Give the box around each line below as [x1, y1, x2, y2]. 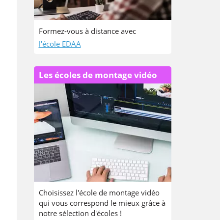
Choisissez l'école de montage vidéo [38, 188, 160, 197]
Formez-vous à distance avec [38, 26, 138, 36]
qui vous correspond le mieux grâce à [38, 198, 165, 208]
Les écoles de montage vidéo [38, 69, 157, 81]
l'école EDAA [38, 39, 81, 49]
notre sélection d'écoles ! [38, 208, 122, 218]
